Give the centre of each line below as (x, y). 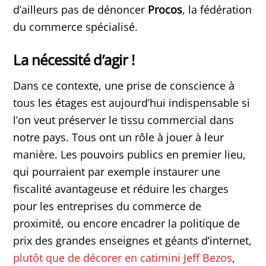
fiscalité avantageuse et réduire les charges (121, 189)
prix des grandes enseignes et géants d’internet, (133, 240)
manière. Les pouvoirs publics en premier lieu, (130, 154)
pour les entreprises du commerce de (107, 206)
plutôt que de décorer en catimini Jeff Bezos (123, 257)
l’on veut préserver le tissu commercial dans (124, 120)
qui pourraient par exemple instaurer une (117, 171)
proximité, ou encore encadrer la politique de (127, 223)
